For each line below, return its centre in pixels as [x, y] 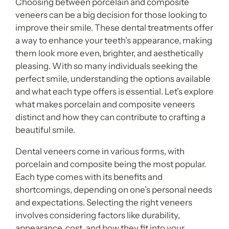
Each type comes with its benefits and [89, 177]
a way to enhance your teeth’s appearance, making [114, 40]
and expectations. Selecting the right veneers [104, 202]
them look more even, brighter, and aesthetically [109, 53]
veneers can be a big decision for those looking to [111, 15]
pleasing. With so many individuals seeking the [107, 66]
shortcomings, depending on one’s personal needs [114, 190]
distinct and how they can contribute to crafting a [110, 117]
